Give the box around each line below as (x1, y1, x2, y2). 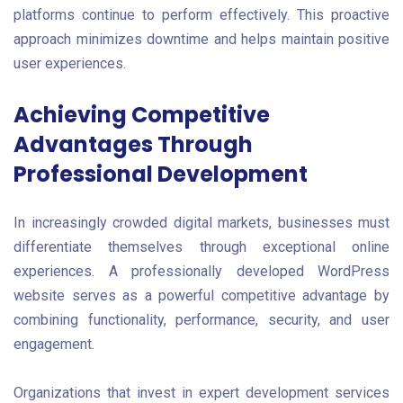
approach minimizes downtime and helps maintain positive (13, 31, 390, 49)
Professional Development (13, 159, 308, 190)
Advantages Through (13, 130, 253, 160)
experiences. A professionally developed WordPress (13, 263, 390, 281)
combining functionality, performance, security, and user (13, 311, 390, 329)
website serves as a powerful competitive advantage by (13, 287, 390, 305)
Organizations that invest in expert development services (13, 383, 390, 401)
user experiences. (13, 55, 126, 73)
